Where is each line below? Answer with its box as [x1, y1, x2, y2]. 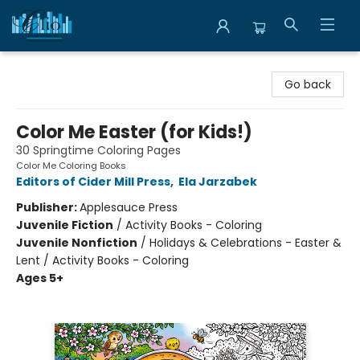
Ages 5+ [16, 270, 63, 286]
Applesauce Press [80, 199, 178, 215]
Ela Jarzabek [178, 174, 257, 190]
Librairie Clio [12, 59, 78, 75]
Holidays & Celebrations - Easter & [149, 235, 342, 251]
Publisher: [16, 199, 80, 215]
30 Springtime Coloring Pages [16, 142, 181, 158]
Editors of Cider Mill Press [16, 174, 170, 190]
